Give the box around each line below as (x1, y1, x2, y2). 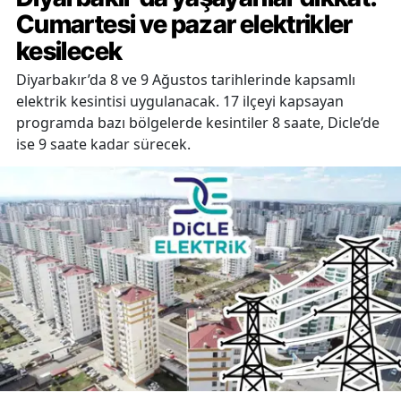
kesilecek (16, 35, 123, 66)
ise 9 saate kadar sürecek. (16, 133, 191, 154)
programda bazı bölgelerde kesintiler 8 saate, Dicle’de (16, 112, 380, 132)
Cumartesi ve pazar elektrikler (16, 8, 353, 39)
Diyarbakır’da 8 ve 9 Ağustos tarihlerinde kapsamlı (16, 69, 355, 90)
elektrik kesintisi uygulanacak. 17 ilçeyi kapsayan (16, 90, 344, 111)
